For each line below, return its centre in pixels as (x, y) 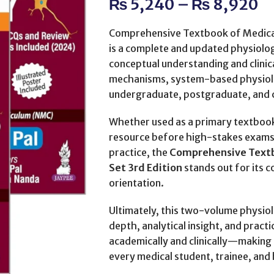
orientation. (136, 183)
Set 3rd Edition (145, 168)
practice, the (139, 152)
